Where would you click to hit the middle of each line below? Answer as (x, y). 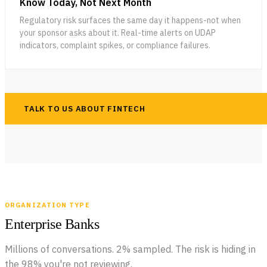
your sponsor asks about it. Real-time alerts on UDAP (118, 32)
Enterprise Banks (52, 224)
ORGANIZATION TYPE (47, 205)
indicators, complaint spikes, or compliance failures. (115, 45)
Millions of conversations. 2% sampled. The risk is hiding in (130, 249)
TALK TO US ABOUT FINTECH (85, 108)
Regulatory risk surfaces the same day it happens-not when (130, 20)
